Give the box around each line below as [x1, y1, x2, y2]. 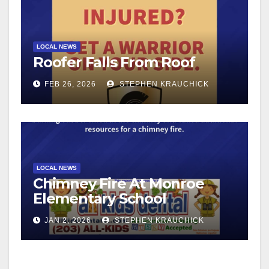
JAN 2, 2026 [44, 216, 91, 225]
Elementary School [33, 190, 166, 208]
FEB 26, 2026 [44, 80, 96, 89]
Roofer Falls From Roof [33, 53, 195, 71]
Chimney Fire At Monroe [33, 175, 204, 193]
